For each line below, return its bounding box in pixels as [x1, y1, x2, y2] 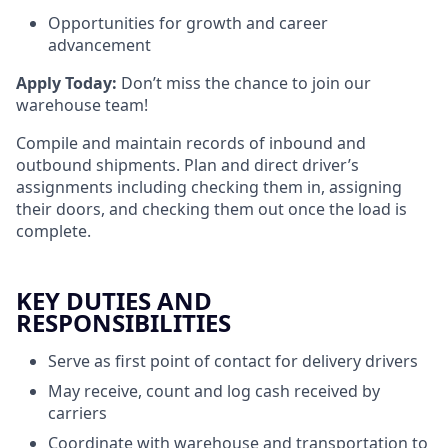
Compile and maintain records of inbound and [16, 132, 366, 154]
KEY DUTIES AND [16, 284, 212, 317]
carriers [48, 402, 107, 424]
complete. [16, 220, 91, 242]
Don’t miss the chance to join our [117, 72, 371, 94]
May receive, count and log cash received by [48, 380, 380, 402]
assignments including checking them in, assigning [16, 176, 402, 198]
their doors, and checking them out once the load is [16, 198, 407, 220]
